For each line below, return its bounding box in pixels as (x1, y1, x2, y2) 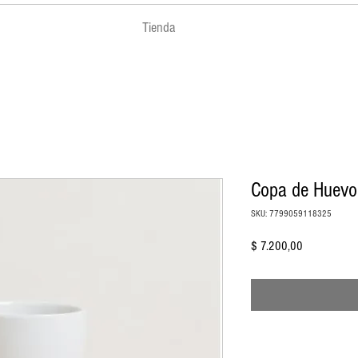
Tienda (142, 19, 175, 36)
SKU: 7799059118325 (251, 208, 332, 219)
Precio (302, 237, 328, 253)
